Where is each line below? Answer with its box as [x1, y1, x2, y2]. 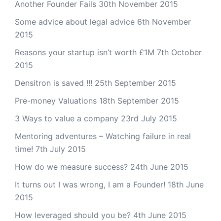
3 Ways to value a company [15, 113, 118, 123]
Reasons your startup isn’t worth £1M [15, 47, 154, 57]
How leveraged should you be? [15, 210, 131, 220]
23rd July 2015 [121, 113, 177, 123]
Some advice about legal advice [15, 16, 135, 27]
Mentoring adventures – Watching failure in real [15, 131, 191, 141]
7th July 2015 [36, 144, 86, 154]
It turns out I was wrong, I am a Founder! [15, 179, 165, 189]
